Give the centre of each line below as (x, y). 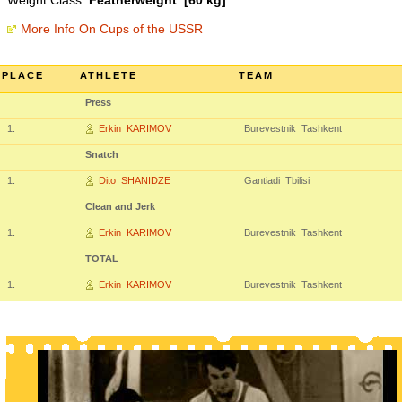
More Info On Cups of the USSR (112, 29)
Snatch (102, 154)
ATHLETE (109, 75)
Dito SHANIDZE (135, 180)
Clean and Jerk (120, 206)
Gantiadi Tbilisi (277, 180)
